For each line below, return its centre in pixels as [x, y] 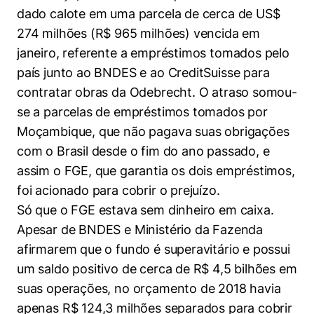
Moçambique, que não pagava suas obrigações [153, 131]
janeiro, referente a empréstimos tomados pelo [153, 53]
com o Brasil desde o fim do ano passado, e [143, 151]
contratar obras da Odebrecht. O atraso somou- [157, 92]
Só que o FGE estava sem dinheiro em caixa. [145, 210]
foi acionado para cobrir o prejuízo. [118, 190]
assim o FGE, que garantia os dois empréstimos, [156, 171]
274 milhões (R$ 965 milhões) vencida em [138, 33]
